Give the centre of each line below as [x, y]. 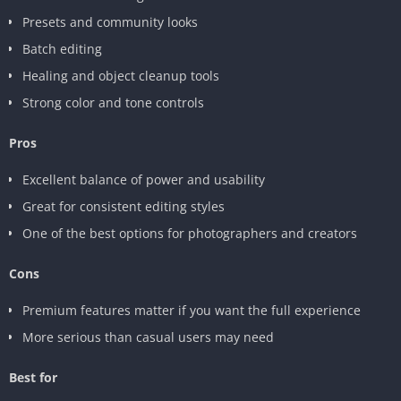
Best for [33, 377]
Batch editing [62, 48]
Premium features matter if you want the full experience [192, 310]
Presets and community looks [110, 21]
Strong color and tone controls [113, 102]
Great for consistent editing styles [124, 206]
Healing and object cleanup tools [121, 75]
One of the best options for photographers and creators [190, 233]
